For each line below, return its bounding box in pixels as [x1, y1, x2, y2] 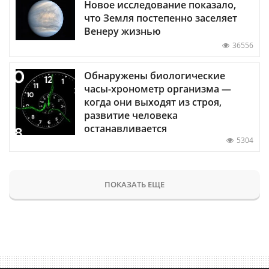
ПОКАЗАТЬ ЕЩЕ [104, 178, 165, 190]
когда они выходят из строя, [84, 95, 222, 109]
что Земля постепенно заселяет [84, 11, 237, 25]
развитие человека [84, 108, 178, 122]
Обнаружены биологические [84, 68, 225, 82]
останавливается [84, 121, 167, 135]
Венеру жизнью [84, 24, 161, 38]
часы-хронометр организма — [84, 82, 231, 95]
